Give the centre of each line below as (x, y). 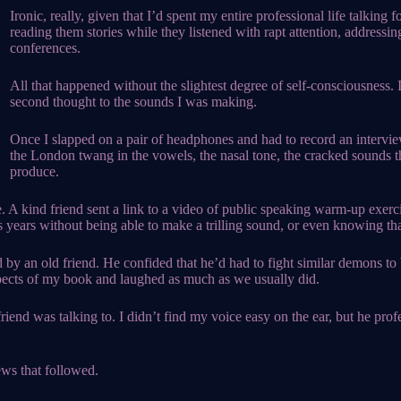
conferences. (45, 48)
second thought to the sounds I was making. (133, 102)
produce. (34, 171)
